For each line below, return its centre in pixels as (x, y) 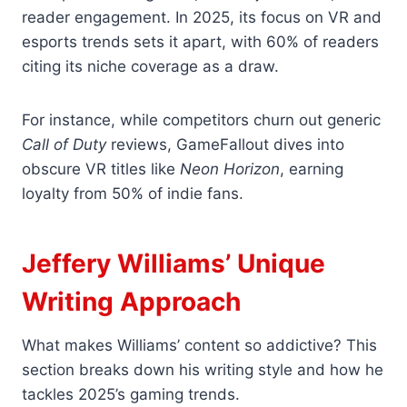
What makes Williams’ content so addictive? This (199, 346)
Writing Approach (131, 302)
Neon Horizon (230, 169)
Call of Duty (64, 145)
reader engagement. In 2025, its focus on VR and (202, 18)
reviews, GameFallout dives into (225, 145)
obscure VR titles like (101, 169)
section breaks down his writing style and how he (203, 370)
